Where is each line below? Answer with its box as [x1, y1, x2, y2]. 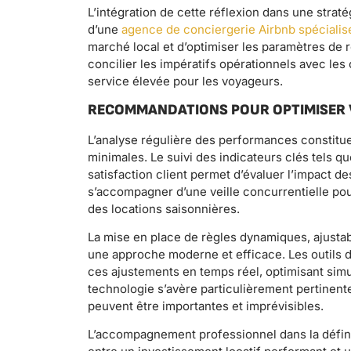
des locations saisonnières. [88, 201, 240, 216]
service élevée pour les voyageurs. [88, 74, 283, 89]
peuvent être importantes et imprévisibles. [88, 298, 324, 313]
